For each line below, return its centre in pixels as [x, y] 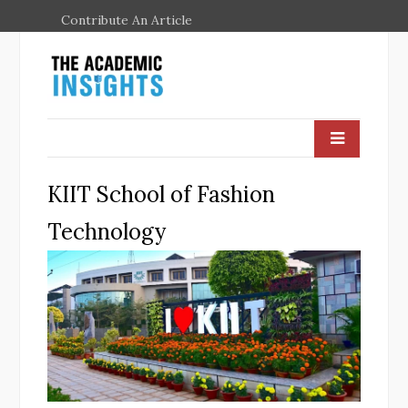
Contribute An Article [127, 20]
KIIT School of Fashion [161, 194]
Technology [107, 231]
